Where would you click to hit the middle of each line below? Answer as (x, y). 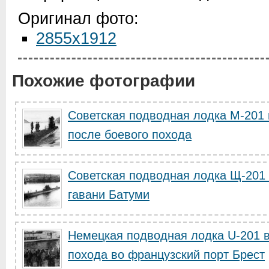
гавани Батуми (109, 195)
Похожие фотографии (104, 81)
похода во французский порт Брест (166, 255)
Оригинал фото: (78, 19)
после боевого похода (130, 134)
